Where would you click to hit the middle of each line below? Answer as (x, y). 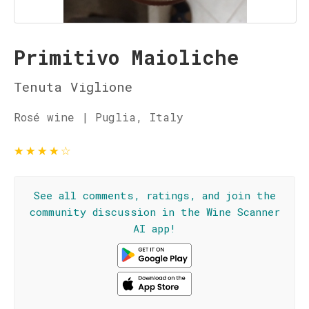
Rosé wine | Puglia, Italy (99, 117)
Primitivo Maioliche (126, 57)
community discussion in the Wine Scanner (154, 212)
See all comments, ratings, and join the (154, 195)
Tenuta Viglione (73, 87)
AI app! (154, 228)
